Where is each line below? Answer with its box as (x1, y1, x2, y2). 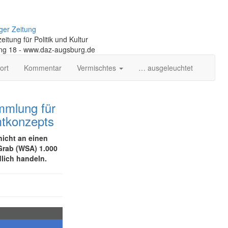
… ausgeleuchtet (138, 63, 193, 73)
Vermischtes (77, 63, 118, 73)
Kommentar (24, 63, 62, 73)
